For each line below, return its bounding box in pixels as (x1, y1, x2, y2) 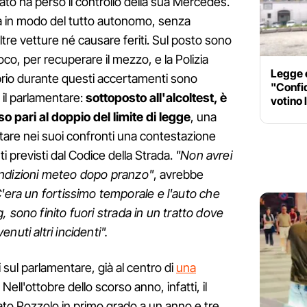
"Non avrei (175, 148, 232, 163)
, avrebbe (153, 167, 204, 182)
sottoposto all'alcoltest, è (86, 90, 227, 106)
